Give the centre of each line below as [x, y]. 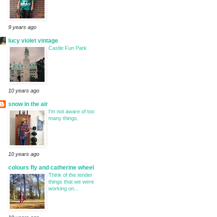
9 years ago [22, 27]
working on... [63, 189]
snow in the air [28, 104]
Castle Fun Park [68, 48]
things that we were [71, 182]
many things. [63, 118]
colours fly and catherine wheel [51, 168]
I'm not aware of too [71, 112]
